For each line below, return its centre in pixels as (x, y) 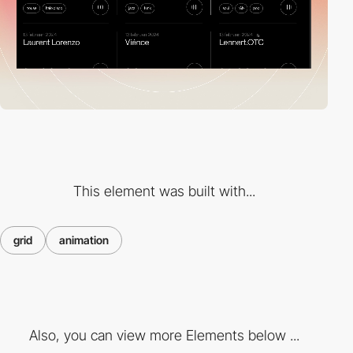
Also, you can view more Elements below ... (164, 336)
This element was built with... (164, 191)
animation (84, 240)
